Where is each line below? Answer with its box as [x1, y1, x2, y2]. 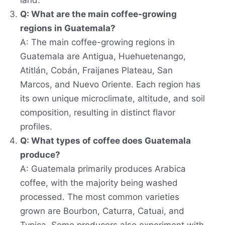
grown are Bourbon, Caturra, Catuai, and [20, 206, 184, 216]
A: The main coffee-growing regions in [20, 37, 175, 48]
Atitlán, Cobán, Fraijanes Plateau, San [20, 65, 173, 76]
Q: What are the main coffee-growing [20, 9, 177, 20]
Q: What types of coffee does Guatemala [20, 136, 191, 146]
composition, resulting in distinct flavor [20, 107, 175, 118]
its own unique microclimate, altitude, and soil [20, 93, 205, 104]
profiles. [20, 122, 52, 132]
